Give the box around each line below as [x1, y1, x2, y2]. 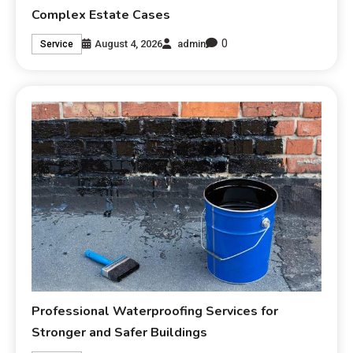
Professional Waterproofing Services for [32, 303, 279, 321]
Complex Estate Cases [32, 6, 171, 24]
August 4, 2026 [95, 37, 163, 50]
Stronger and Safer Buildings [32, 324, 208, 342]
